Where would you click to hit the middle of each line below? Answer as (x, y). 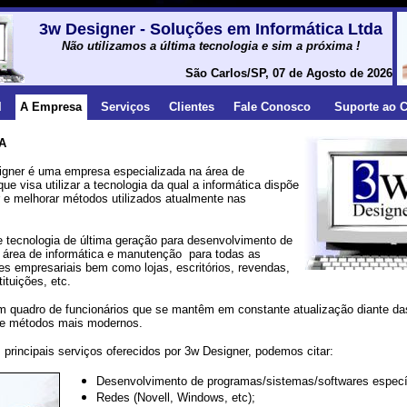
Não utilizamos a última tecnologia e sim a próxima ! (210, 46)
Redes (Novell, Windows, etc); (176, 397)
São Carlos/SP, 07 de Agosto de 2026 (289, 73)
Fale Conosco (272, 107)
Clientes (191, 107)
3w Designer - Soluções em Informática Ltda (210, 29)
